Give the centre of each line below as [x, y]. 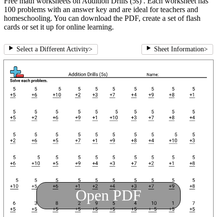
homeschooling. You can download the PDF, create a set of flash [102, 18]
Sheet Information [179, 49]
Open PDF [108, 195]
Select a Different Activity [52, 49]
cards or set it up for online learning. [59, 27]
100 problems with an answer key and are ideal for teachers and [101, 10]
